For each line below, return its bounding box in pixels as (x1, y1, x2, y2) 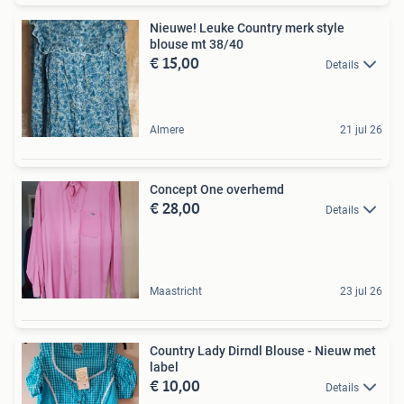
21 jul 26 (340, 123, 382, 136)
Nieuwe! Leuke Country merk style (150, 20, 344, 35)
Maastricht (150, 284, 202, 298)
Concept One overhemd (150, 181, 284, 197)
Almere (150, 123, 184, 136)
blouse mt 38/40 (150, 36, 243, 51)
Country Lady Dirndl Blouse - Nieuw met (150, 343, 376, 358)
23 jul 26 (340, 284, 382, 298)
